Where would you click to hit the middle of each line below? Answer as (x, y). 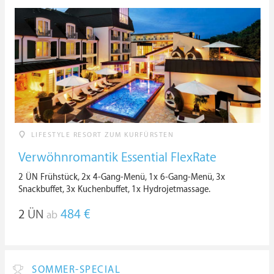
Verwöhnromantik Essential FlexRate (117, 158)
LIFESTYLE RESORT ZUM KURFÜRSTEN (102, 135)
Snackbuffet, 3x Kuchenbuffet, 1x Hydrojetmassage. (114, 189)
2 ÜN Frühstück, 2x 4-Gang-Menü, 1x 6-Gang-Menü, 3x (122, 177)
